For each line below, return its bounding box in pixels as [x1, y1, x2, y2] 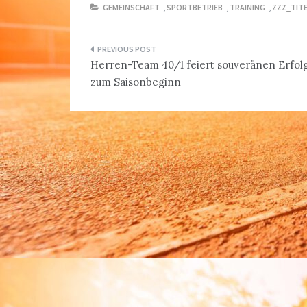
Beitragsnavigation [90, 41, 244, 64]
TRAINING [230, 2, 265, 13]
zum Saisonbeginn [90, 75, 181, 89]
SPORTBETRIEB [167, 2, 223, 13]
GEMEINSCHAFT [103, 2, 160, 13]
